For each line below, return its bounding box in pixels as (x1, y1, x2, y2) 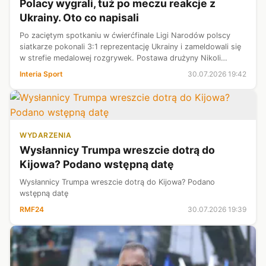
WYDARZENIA (20, 130, 71, 140)
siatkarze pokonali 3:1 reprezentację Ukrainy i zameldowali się (20, 42, 241, 51)
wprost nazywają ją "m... (20, 75, 107, 85)
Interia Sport (20, 69, 63, 78)
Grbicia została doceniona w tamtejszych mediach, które (20, 64, 224, 74)
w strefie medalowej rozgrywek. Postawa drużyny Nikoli (20, 53, 221, 62)
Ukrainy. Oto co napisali (20, 11, 139, 24)
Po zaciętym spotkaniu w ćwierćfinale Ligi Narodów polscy (20, 30, 230, 40)
